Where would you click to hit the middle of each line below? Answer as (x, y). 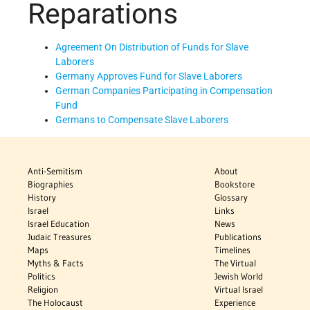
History (42, 197)
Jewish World (239, 276)
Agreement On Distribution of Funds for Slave (152, 47)
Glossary (231, 197)
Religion (43, 289)
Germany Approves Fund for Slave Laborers (149, 76)
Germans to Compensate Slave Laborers (142, 119)
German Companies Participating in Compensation (164, 90)
